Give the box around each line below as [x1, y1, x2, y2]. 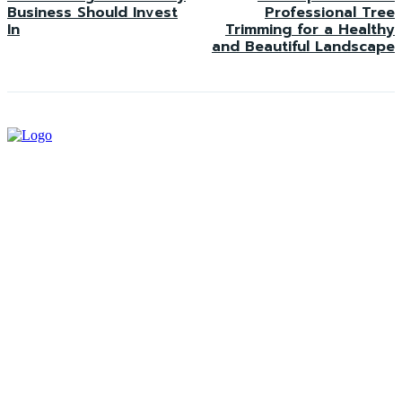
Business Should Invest [7, 2, 178, 24]
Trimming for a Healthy [224, 19, 395, 41]
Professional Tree [264, 2, 395, 24]
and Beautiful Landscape [211, 36, 395, 58]
